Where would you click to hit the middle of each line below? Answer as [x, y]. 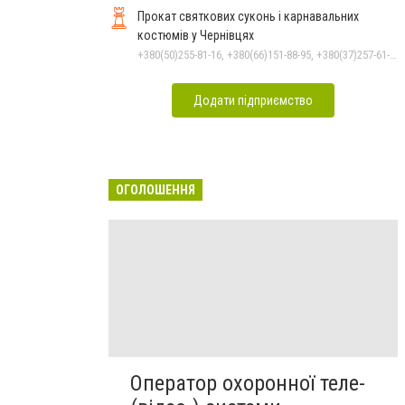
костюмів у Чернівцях [196, 35]
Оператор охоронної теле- [248, 383]
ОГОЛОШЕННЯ [155, 189]
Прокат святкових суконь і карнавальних [248, 16]
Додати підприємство [253, 100]
